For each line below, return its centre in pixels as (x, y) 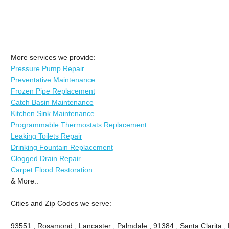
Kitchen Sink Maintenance (52, 113)
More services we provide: (53, 57)
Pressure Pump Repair (47, 68)
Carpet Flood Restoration (51, 169)
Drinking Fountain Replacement (62, 147)
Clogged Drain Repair (45, 158)
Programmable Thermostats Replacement (78, 124)
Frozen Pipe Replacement (53, 91)
